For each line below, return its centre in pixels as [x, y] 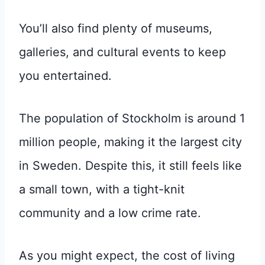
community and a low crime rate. [110, 213]
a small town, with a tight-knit [102, 189]
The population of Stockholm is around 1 [132, 118]
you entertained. [65, 75]
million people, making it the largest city [130, 142]
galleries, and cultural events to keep [122, 52]
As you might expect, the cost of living [127, 255]
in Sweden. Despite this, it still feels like [130, 165]
